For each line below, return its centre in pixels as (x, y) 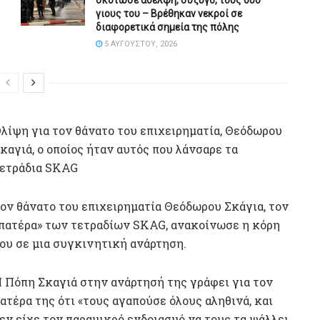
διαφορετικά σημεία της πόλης (167, 27)
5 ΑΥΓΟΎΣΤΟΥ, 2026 (140, 44)
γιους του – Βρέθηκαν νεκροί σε (169, 13)
